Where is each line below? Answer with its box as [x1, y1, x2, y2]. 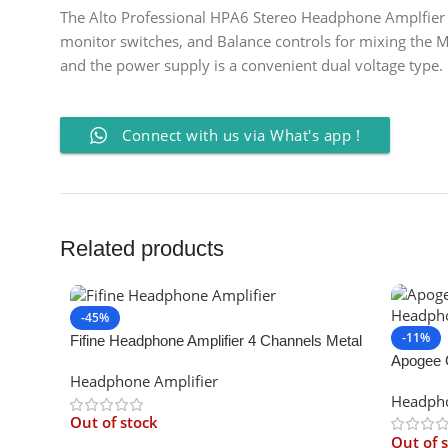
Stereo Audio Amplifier [70, 353, 213, 371]
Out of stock [70, 412, 158, 433]
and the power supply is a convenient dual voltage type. [60, 55, 443, 75]
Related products [60, 236, 224, 261]
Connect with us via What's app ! [122, 125, 360, 145]
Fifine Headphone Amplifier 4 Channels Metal [70, 332, 362, 350]
